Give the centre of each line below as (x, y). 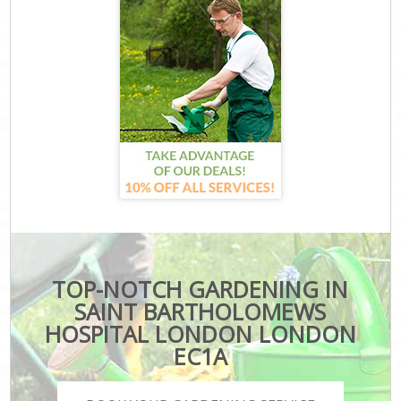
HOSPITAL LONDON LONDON (200, 333)
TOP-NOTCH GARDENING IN (200, 289)
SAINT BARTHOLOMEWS (200, 311)
